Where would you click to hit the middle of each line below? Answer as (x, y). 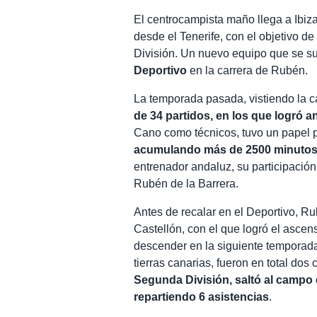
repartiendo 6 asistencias (202, 296)
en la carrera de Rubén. (248, 70)
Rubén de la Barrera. (186, 183)
